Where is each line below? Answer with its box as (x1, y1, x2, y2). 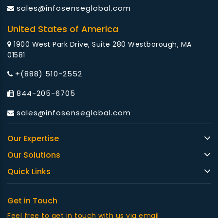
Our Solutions (7, 149, 60, 161)
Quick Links (7, 166, 51, 178)
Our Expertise (7, 133, 59, 145)
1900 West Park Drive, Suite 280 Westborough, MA (11, 39, 192, 50)
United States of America (7, 23, 118, 36)
